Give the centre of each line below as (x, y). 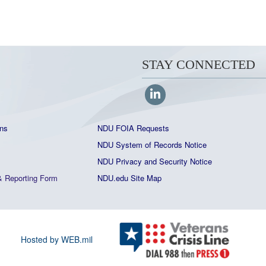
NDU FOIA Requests (133, 128)
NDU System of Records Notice (152, 145)
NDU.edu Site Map (129, 178)
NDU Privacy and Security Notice (155, 161)
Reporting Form (31, 178)
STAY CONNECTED (199, 64)
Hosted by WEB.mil (57, 240)
